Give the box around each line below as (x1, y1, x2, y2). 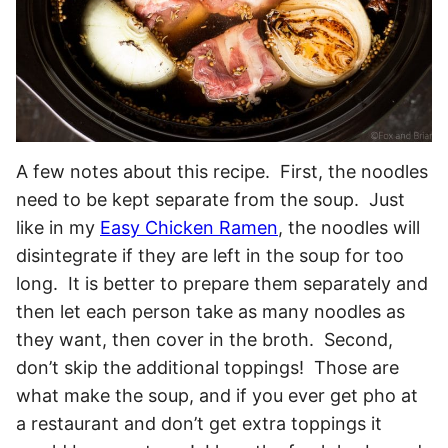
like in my (16, 216, 100, 238)
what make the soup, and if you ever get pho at (16, 384, 418, 406)
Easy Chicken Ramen (100, 216, 278, 238)
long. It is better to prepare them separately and (16, 272, 428, 294)
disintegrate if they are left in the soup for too (16, 244, 404, 266)
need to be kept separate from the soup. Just (16, 188, 405, 210)
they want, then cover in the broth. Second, (16, 328, 393, 350)
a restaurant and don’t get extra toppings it (16, 412, 382, 434)
